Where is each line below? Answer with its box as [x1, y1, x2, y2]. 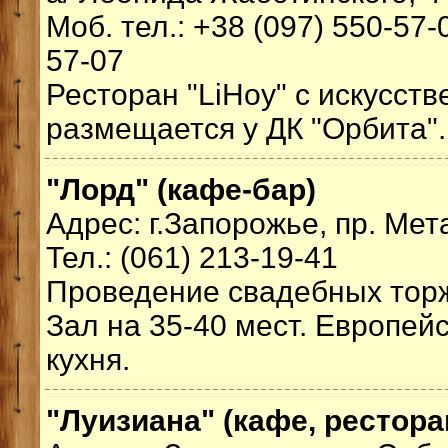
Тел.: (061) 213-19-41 [46, 241, 338, 274]
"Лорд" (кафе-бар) [46, 173, 316, 206]
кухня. [46, 343, 130, 376]
